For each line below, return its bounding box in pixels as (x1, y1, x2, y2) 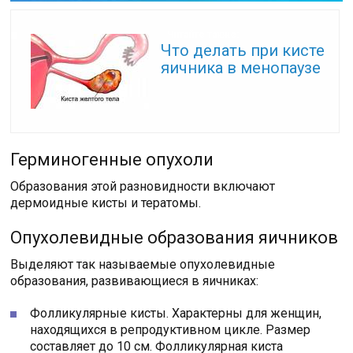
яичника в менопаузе (161, 58, 321, 77)
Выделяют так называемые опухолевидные (10, 256, 276, 272)
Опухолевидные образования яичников (10, 227, 339, 247)
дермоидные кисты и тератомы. (10, 195, 202, 210)
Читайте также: (166, 29, 239, 41)
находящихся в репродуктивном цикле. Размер (30, 321, 311, 337)
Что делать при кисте (161, 40, 325, 60)
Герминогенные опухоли (10, 149, 214, 169)
